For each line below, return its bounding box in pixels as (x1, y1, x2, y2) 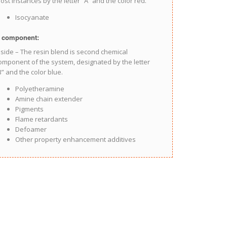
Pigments (15, 104, 44, 113)
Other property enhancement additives (15, 135, 136, 144)
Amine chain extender (15, 94, 83, 103)
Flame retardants (15, 115, 68, 124)
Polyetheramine (15, 84, 65, 93)
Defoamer (15, 125, 47, 134)
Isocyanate (15, 13, 50, 22)
